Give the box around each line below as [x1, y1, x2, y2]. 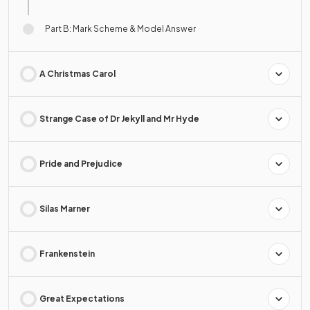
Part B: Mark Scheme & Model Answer [45, 24, 196, 34]
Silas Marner [39, 203, 90, 214]
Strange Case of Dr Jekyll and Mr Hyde [39, 113, 199, 124]
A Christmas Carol [39, 69, 116, 79]
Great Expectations [39, 293, 125, 304]
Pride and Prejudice [39, 158, 122, 169]
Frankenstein [39, 248, 95, 259]
